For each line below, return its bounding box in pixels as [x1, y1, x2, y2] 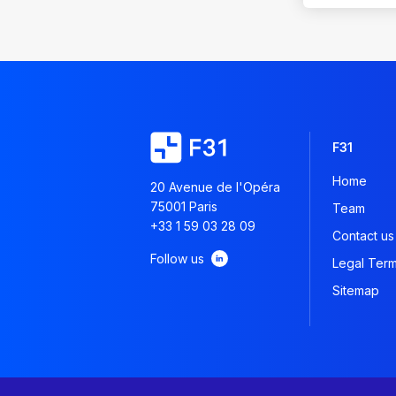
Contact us [332, 227, 394, 243]
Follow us [150, 250, 204, 266]
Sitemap [332, 282, 379, 298]
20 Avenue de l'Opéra [150, 179, 280, 194]
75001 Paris [150, 198, 217, 214]
